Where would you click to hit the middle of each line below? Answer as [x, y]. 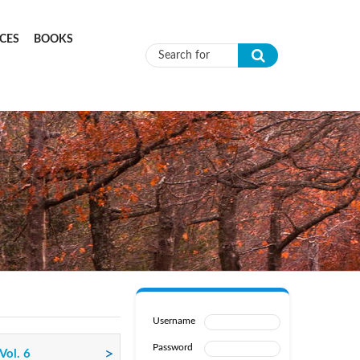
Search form [205, 72]
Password [172, 347]
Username [174, 321]
